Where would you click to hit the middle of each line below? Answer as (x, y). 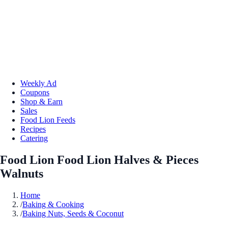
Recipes (33, 129)
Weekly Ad (38, 83)
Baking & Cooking (53, 204)
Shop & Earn (41, 101)
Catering (34, 138)
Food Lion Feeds (48, 120)
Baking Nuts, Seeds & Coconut (73, 213)
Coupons (35, 92)
